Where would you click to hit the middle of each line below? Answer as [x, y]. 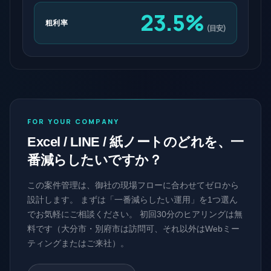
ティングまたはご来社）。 [78, 243]
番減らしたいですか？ [95, 160]
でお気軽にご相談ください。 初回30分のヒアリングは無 [135, 214]
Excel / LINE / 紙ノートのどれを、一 [135, 142]
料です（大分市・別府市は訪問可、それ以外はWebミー [133, 229]
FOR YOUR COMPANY [73, 121]
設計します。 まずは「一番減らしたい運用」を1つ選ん [132, 200]
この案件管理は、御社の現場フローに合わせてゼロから [133, 185]
